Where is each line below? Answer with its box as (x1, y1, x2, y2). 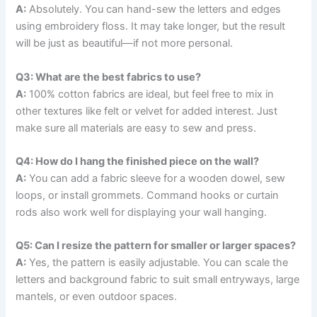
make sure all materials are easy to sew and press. (16, 121, 257, 134)
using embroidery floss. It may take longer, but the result (16, 20, 286, 33)
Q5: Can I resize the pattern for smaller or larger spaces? (16, 239, 296, 253)
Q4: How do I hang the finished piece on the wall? (16, 155, 260, 168)
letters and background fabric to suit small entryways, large (16, 273, 300, 287)
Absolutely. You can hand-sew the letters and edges (26, 3, 282, 16)
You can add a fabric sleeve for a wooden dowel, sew (26, 172, 286, 185)
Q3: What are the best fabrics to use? (16, 70, 202, 83)
